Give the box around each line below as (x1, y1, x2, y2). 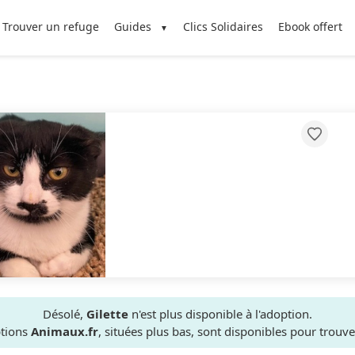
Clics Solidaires (183, 19, 264, 34)
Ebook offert (278, 19, 343, 34)
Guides (113, 19, 151, 34)
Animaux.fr (31, 323, 98, 339)
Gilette (86, 306, 128, 322)
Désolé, (43, 306, 86, 322)
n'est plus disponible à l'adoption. (128, 306, 312, 322)
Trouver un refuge (2, 19, 99, 34)
